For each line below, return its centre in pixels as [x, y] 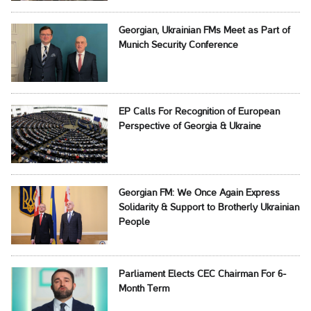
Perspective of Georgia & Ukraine [190, 126]
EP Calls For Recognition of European [199, 112]
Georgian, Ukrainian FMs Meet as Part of [204, 31]
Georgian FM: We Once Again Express [199, 193]
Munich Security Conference [178, 45]
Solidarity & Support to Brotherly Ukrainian [209, 208]
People [134, 222]
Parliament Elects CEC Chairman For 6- [202, 274]
